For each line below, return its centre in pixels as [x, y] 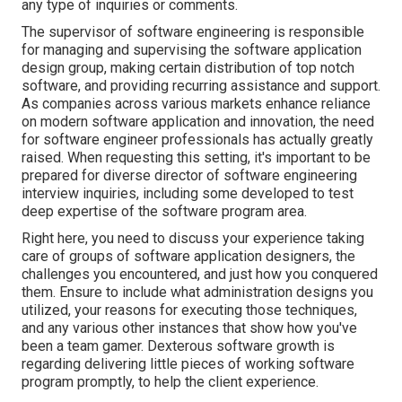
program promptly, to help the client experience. [170, 382]
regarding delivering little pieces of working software [188, 364]
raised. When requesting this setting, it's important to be [196, 157]
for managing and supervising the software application [192, 50]
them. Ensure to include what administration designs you [197, 292]
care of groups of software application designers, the [188, 256]
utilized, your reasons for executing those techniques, [189, 310]
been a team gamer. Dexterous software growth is [178, 346]
